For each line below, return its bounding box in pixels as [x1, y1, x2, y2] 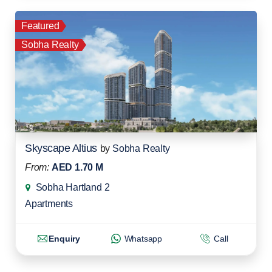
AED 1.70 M [51, 162, 103, 173]
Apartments [25, 199, 73, 209]
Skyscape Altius [25, 142, 97, 155]
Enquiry [49, 234, 80, 243]
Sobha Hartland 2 [35, 182, 110, 193]
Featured [21, 21, 59, 32]
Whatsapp [121, 234, 163, 243]
